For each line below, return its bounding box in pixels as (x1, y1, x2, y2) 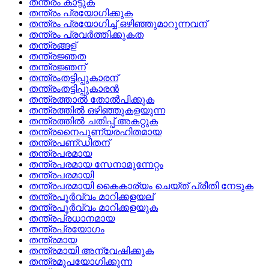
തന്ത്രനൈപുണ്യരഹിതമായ (29, 127, 162, 138)
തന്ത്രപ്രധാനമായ (29, 213, 115, 224)
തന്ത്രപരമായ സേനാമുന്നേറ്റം (29, 159, 163, 170)
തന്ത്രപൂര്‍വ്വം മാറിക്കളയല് (29, 192, 154, 202)
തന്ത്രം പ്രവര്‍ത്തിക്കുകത (29, 29, 144, 40)
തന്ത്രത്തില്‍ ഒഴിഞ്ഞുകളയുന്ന (29, 105, 165, 116)
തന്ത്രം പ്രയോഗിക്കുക (29, 8, 133, 19)
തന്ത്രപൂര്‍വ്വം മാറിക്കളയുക (29, 202, 158, 213)
